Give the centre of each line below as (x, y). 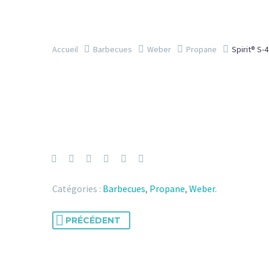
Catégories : (77, 189)
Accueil (65, 49)
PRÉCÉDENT (93, 220)
